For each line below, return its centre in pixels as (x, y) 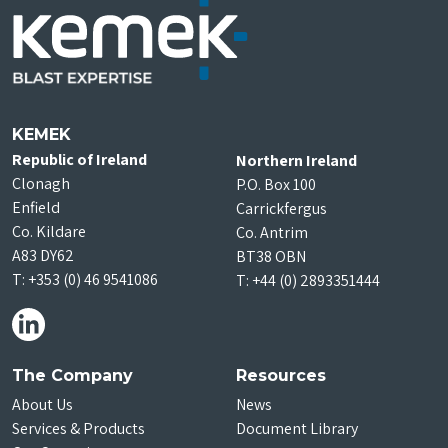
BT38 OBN (271, 256)
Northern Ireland (296, 160)
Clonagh (41, 183)
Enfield (36, 207)
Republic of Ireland (79, 159)
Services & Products (78, 428)
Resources (281, 375)
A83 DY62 (43, 255)
